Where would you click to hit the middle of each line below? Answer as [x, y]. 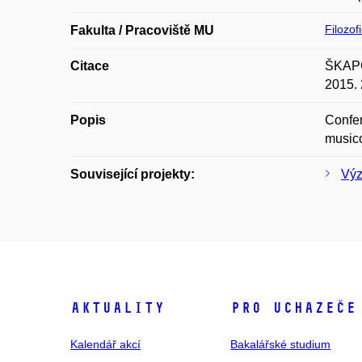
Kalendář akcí [105, 344]
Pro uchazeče [294, 308]
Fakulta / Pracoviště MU [142, 30]
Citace [90, 66]
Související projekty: [133, 174]
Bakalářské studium [281, 344]
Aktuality [118, 308]
